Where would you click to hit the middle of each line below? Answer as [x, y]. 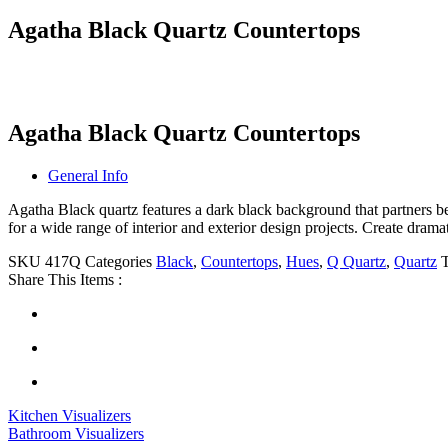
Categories [118, 261]
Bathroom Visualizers [76, 433]
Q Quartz [356, 261]
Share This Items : [65, 279]
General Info [88, 175]
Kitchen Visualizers [69, 415]
